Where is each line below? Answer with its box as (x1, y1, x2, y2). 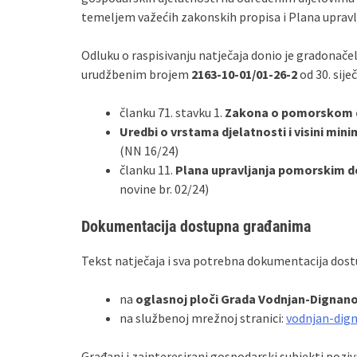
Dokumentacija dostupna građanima (81, 217, 311, 236)
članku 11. (120, 162, 175, 178)
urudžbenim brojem (81, 66, 191, 82)
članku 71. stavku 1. (120, 104, 225, 120)
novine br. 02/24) (120, 181, 209, 197)
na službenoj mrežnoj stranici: (120, 310, 286, 326)
